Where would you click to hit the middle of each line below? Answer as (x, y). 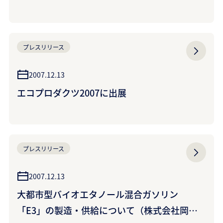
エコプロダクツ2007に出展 (72, 93)
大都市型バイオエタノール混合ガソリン (98, 194)
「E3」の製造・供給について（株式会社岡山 (107, 210)
